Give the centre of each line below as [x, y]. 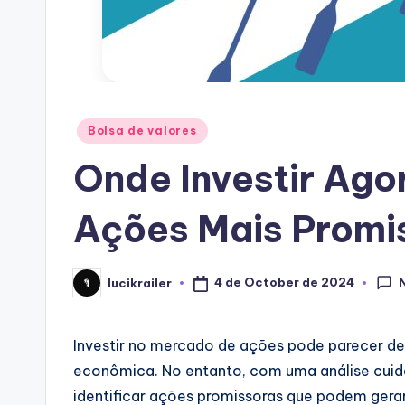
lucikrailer [140, 283]
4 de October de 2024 [284, 283]
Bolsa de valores [142, 131]
